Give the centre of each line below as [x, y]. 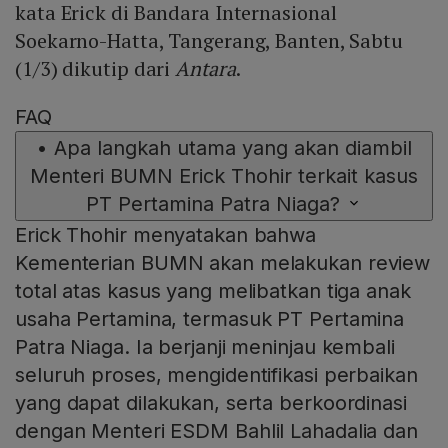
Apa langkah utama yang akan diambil [232, 148]
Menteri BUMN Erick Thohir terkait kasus [224, 176]
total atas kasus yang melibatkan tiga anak [213, 291]
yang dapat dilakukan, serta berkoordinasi [211, 403]
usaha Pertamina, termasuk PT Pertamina [210, 319]
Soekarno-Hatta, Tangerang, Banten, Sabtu [209, 41]
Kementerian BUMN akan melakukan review [223, 263]
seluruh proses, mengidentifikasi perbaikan [216, 375]
